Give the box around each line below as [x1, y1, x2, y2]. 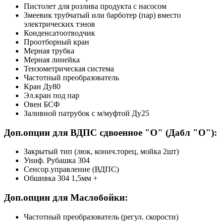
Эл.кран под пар [24, 91, 79, 100]
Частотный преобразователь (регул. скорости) [24, 212, 178, 221]
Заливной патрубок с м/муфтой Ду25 [24, 109, 149, 117]
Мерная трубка [24, 46, 74, 55]
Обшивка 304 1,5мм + [24, 174, 98, 183]
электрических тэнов [24, 19, 95, 28]
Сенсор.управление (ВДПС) [24, 165, 119, 174]
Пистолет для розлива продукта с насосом [24, 1, 166, 10]
